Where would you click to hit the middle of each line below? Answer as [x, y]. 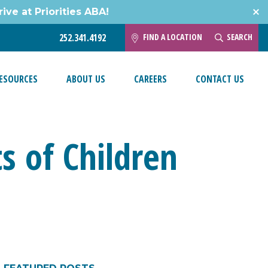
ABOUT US [86, 79]
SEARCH [239, 36]
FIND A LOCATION [173, 36]
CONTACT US [220, 79]
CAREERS [150, 79]
